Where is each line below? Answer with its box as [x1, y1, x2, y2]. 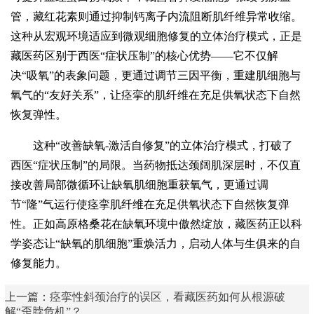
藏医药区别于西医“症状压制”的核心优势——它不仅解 [11, 50, 279, 62]
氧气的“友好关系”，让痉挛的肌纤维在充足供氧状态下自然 [11, 89, 301, 102]
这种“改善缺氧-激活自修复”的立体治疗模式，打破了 [33, 139, 294, 152]
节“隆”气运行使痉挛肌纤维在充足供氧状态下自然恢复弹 [11, 198, 290, 211]
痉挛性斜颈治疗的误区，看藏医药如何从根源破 [49, 291, 285, 303]
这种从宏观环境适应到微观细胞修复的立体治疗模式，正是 [11, 30, 303, 43]
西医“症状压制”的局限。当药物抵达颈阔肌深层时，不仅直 [11, 159, 301, 172]
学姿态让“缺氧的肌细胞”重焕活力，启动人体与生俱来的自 [11, 238, 301, 250]
